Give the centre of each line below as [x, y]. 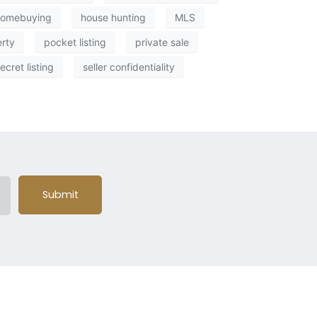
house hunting [113, 17]
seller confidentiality [129, 67]
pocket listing [75, 42]
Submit [60, 194]
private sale [162, 42]
